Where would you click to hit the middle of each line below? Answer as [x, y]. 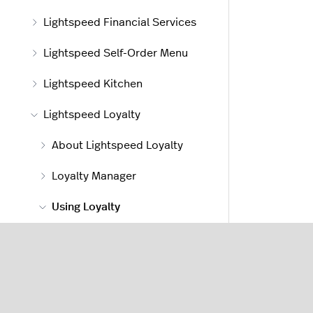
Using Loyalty [86, 207]
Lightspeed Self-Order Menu [116, 53]
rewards [85, 288]
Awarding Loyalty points [126, 238]
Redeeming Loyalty [113, 269]
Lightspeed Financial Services [120, 23]
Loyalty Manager [94, 176]
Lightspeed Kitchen [93, 84]
